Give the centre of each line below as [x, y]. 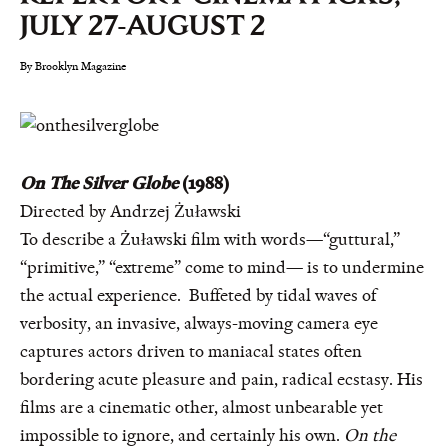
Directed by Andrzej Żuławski [130, 212]
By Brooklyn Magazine [73, 66]
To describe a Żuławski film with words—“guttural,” [210, 240]
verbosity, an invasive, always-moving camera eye [199, 324]
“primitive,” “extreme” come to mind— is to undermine [222, 268]
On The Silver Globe [99, 184]
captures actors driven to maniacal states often [191, 352]
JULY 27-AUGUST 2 [142, 25]
